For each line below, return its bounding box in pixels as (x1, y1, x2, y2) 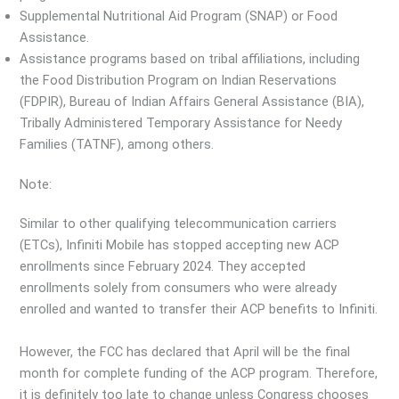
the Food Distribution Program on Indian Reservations (20, 71, 338, 88)
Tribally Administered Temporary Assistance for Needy (20, 114, 343, 131)
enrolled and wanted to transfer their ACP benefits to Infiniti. (20, 301, 379, 318)
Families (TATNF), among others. (20, 135, 215, 152)
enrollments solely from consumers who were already (20, 280, 338, 297)
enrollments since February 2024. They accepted (20, 258, 306, 275)
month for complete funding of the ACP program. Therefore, (20, 364, 379, 381)
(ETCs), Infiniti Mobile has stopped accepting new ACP (20, 237, 340, 254)
